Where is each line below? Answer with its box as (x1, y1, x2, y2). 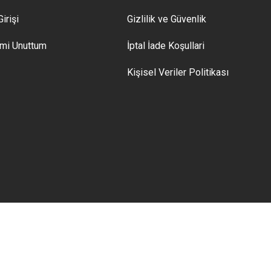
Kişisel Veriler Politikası (127, 67, 229, 78)
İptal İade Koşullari (127, 40, 205, 51)
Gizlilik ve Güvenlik (127, 13, 207, 25)
